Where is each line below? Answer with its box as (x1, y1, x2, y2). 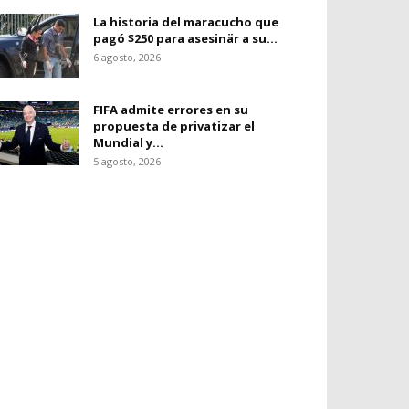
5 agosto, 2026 (93, 154, 161, 168)
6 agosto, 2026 (93, 50, 161, 64)
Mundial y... (93, 134, 163, 151)
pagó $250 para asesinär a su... (93, 30, 278, 47)
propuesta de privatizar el (93, 118, 255, 134)
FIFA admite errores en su (93, 101, 248, 118)
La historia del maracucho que (93, 14, 278, 30)
